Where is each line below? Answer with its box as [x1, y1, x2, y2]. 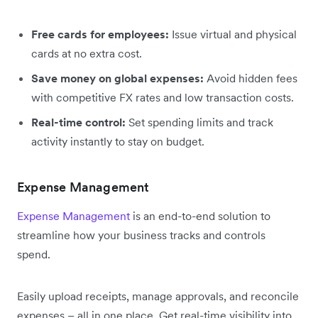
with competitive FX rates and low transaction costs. [31, 90, 294, 104]
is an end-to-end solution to [130, 209, 270, 223]
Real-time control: [31, 115, 126, 129]
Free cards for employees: [31, 27, 172, 41]
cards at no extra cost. [31, 46, 142, 60]
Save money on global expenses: [31, 71, 207, 85]
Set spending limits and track [126, 115, 273, 129]
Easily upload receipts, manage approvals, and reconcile [17, 289, 299, 303]
